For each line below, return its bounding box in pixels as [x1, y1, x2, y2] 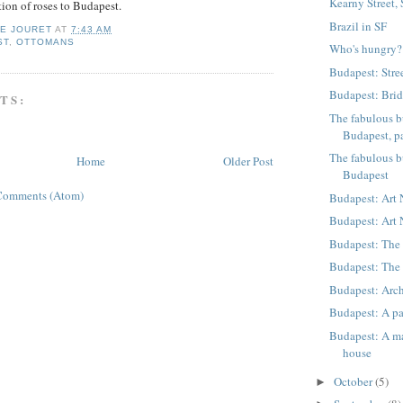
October [333, 372, 375, 390]
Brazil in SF [329, 17, 388, 34]
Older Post [223, 153, 273, 170]
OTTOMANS [16, 36, 76, 47]
